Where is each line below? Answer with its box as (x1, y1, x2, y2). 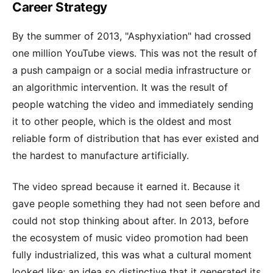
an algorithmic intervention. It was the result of (12, 81, 228, 94)
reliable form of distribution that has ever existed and (12, 132, 259, 145)
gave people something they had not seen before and (12, 197, 260, 210)
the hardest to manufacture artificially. (12, 149, 189, 162)
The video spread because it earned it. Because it (12, 180, 240, 193)
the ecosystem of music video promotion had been (12, 231, 248, 244)
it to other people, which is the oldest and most (12, 115, 232, 128)
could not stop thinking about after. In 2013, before (12, 214, 249, 227)
